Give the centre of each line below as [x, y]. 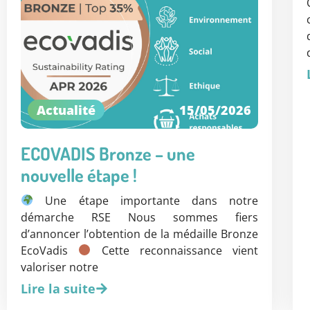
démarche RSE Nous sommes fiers [140, 217]
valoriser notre [60, 267]
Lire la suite [58, 288]
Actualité [66, 110]
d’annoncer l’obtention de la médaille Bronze [140, 234]
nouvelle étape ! [79, 174]
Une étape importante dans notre [146, 200]
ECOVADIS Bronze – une [108, 153]
